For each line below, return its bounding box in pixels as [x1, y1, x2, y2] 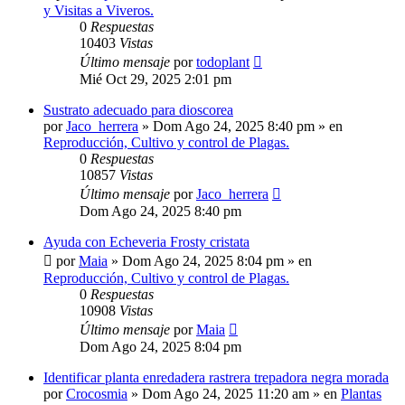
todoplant [196, 54, 250, 71]
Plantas [341, 386, 381, 402]
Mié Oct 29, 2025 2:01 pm [80, 71, 231, 88]
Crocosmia [66, 386, 127, 402]
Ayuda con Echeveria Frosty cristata [43, 234, 250, 250]
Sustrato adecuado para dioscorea [43, 102, 233, 118]
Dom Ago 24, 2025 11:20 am [142, 386, 309, 402]
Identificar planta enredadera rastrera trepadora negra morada [43, 370, 389, 386]
